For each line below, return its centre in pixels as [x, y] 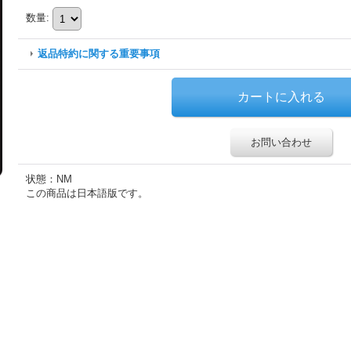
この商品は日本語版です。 [87, 193]
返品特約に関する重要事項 [99, 54]
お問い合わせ [281, 142]
